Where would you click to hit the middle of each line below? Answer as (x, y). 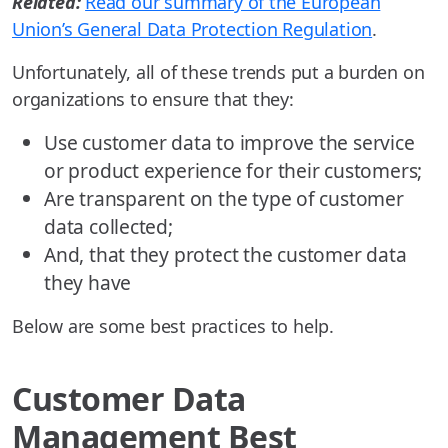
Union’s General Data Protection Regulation (192, 28)
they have (88, 282)
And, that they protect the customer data (225, 254)
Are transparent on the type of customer (224, 198)
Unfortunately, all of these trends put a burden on (218, 71)
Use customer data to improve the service (229, 142)
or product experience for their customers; (233, 170)
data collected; (108, 226)
